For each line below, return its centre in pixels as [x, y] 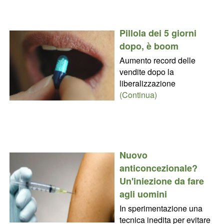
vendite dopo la [146, 71]
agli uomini [143, 194]
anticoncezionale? [158, 168]
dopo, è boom [149, 46]
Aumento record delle [157, 60]
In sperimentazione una [161, 208]
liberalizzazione [147, 83]
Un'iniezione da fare [161, 181]
